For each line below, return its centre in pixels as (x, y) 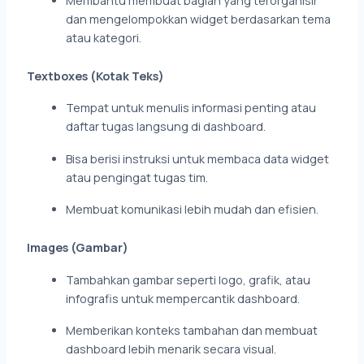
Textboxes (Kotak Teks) (96, 76)
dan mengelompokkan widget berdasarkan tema (199, 19)
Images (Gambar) (78, 248)
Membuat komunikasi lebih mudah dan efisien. (193, 210)
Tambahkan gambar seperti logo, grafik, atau (188, 279)
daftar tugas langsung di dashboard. (166, 127)
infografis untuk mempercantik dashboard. (183, 298)
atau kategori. (104, 38)
